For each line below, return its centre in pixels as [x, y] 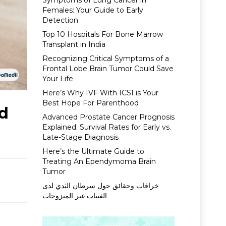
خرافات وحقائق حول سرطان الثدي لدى [100, 186]
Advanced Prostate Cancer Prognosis [108, 117]
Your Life [58, 79]
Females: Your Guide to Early [93, 10]
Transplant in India [74, 44]
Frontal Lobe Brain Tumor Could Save [108, 69]
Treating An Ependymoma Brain [99, 161]
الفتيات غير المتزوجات [74, 196]
